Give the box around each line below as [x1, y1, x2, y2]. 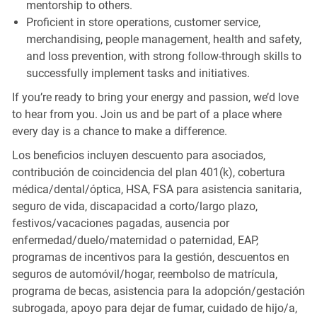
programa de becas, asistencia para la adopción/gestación [11, 284, 305, 298]
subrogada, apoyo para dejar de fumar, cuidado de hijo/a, [11, 301, 297, 315]
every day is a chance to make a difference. [11, 124, 227, 138]
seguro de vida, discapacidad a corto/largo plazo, [11, 199, 258, 213]
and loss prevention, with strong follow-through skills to [25, 49, 301, 63]
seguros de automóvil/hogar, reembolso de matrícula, [11, 267, 277, 281]
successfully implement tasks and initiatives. [25, 66, 250, 80]
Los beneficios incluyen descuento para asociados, [11, 148, 265, 162]
